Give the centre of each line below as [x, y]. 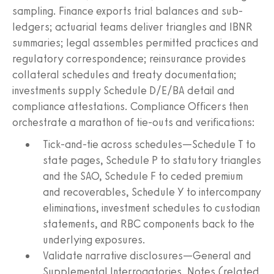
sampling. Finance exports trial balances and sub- [128, 11]
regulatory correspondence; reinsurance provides [129, 58]
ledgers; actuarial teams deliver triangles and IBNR [132, 27]
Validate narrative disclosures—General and [147, 255]
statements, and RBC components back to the [149, 224]
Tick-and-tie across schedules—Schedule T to [149, 144]
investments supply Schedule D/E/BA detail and [124, 90]
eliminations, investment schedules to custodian [151, 208]
